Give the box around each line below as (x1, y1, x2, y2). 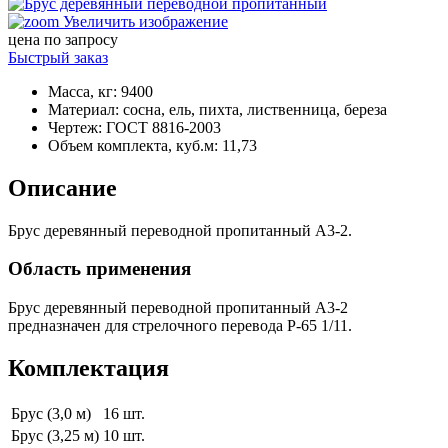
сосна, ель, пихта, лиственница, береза (123, 100, 387, 118)
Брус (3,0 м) (11, 404, 91, 422)
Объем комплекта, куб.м (48, 136, 214, 154)
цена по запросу (8, 30, 118, 48)
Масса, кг (48, 82, 113, 100)
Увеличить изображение (59, 12, 228, 30)
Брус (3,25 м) (11, 426, 99, 444)
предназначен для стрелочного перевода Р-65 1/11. (8, 317, 352, 335)
